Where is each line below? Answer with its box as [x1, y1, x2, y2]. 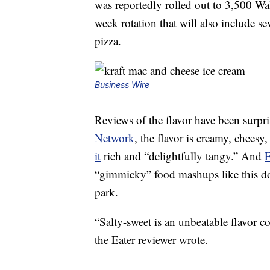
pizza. [95, 33, 121, 49]
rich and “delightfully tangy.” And [101, 148, 265, 164]
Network [95, 130, 134, 146]
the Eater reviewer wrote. [95, 232, 208, 248]
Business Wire [95, 80, 149, 90]
